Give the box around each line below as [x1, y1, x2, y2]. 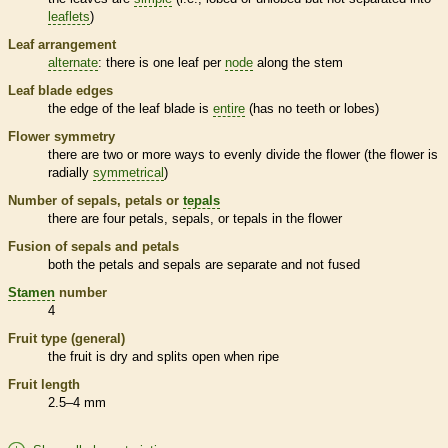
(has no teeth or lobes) [245, 100, 379, 116]
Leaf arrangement [8, 36, 116, 52]
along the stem [253, 54, 343, 70]
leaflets [48, 8, 90, 24]
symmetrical [93, 164, 164, 180]
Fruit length [8, 376, 80, 392]
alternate [48, 54, 98, 70]
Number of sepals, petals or [8, 192, 183, 208]
